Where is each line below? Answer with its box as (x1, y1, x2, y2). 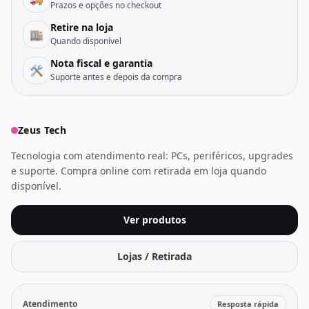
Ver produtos (123, 213, 186, 226)
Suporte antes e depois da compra (50, 71, 182, 83)
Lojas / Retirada (117, 250, 192, 263)
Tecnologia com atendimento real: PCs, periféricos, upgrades (11, 149, 293, 162)
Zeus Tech (18, 123, 67, 137)
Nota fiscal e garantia (50, 57, 152, 70)
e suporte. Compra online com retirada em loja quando (11, 164, 266, 177)
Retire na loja (50, 21, 113, 34)
